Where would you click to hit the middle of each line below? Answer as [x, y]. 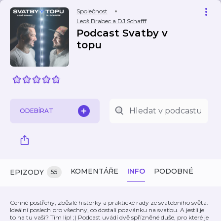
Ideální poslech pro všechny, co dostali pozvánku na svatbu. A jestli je [107, 210]
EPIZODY [27, 172]
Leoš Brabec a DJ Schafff [111, 21]
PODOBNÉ [174, 171]
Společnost [92, 11]
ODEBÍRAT [37, 111]
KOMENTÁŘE [94, 171]
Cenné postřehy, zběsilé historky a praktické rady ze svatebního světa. [109, 203]
